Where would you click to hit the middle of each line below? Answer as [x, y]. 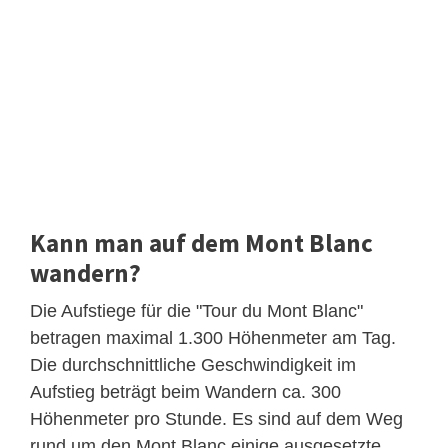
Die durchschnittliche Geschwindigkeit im [193, 364]
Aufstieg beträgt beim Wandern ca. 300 [185, 391]
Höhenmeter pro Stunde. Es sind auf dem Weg [216, 418]
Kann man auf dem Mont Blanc [201, 242]
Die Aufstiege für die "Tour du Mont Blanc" [196, 310]
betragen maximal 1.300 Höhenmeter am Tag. [213, 337]
